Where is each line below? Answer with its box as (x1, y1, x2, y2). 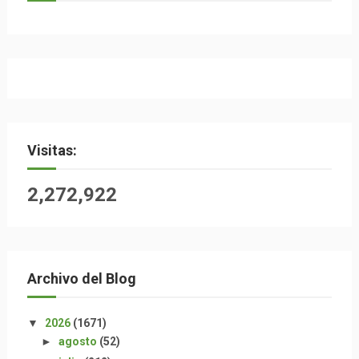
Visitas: (26, 141, 77, 159)
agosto (58, 334, 99, 348)
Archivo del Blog (26, 269, 136, 287)
